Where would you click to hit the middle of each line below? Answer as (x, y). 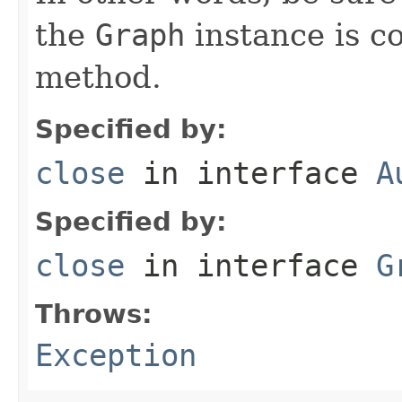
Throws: (94, 314)
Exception (116, 355)
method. (98, 77)
